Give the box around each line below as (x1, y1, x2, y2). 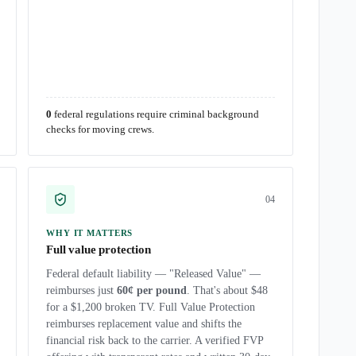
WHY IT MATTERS (46, 228, 133, 238)
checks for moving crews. (46, 124, 154, 135)
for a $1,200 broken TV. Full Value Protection (46, 301, 255, 313)
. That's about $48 (187, 284, 268, 296)
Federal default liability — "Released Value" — (46, 268, 261, 280)
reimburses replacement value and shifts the (46, 318, 242, 330)
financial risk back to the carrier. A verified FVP (46, 335, 263, 346)
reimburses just (46, 284, 117, 296)
